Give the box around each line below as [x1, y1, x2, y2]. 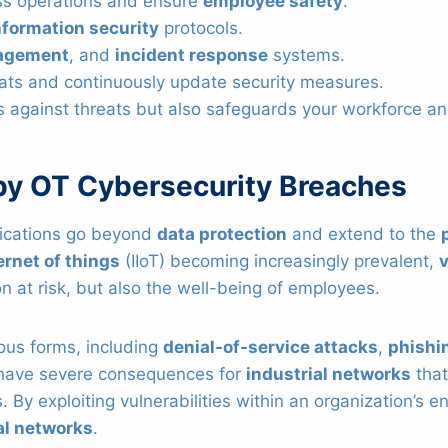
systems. [268, 44, 345, 65]
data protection [157, 223, 287, 244]
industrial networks [246, 363, 411, 384]
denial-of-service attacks [163, 336, 378, 357]
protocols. [159, 17, 243, 38]
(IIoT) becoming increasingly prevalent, [120, 250, 439, 271]
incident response [115, 44, 268, 65]
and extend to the [287, 223, 441, 244]
